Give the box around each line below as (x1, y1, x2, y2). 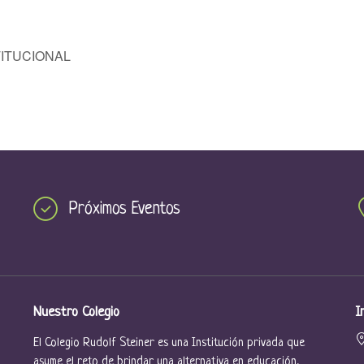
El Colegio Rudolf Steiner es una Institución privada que (32, 336, 305, 351)
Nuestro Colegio (32, 305, 119, 321)
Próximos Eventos (68, 200, 180, 219)
